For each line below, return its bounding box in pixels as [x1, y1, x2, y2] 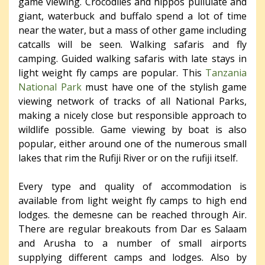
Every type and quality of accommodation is [18, 179, 247, 193]
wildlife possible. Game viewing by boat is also [18, 122, 247, 136]
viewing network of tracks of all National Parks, [18, 94, 247, 108]
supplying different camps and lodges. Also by [18, 250, 247, 264]
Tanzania [205, 66, 247, 79]
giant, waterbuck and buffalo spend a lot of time [18, 9, 247, 22]
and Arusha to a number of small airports [18, 236, 247, 250]
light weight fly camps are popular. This [18, 66, 205, 79]
